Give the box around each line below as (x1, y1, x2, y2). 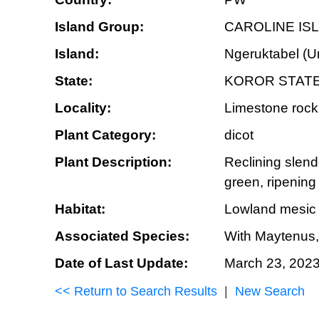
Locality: (55, 100, 111, 115)
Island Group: (55, 19, 144, 34)
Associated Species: (55, 229, 189, 244)
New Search (235, 284, 305, 298)
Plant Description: (55, 155, 172, 169)
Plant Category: (55, 127, 156, 142)
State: (55, 73, 93, 88)
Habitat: (55, 202, 105, 216)
